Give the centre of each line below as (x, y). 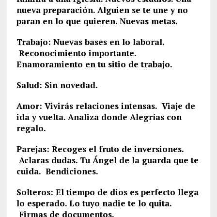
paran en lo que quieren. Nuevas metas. (97, 21)
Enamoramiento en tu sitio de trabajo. (94, 64)
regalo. (31, 128)
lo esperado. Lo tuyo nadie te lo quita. (94, 203)
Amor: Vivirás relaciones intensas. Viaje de (106, 106)
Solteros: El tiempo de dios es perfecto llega (107, 192)
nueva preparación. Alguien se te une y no (102, 10)
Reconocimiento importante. (76, 53)
